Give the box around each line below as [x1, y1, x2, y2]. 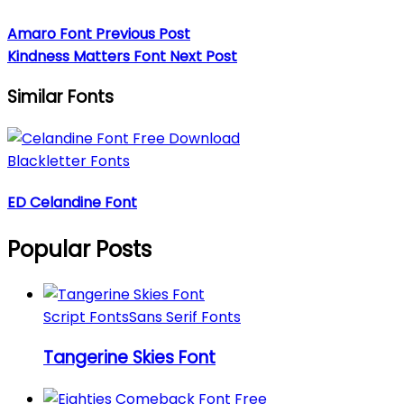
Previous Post [96, 23, 190, 44]
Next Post [170, 45, 237, 67]
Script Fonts [43, 306, 129, 327]
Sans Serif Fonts [129, 306, 241, 327]
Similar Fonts [7, 85, 114, 110]
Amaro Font [7, 23, 96, 44]
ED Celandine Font [7, 192, 137, 214]
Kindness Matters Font [7, 45, 170, 67]
